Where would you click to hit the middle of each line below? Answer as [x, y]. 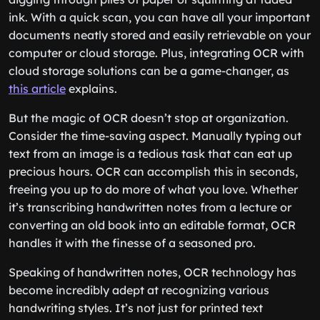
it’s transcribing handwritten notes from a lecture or [150, 207]
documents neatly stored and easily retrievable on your [160, 35]
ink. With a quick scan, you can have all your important [159, 17]
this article [37, 89]
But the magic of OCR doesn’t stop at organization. [149, 118]
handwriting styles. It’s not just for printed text [136, 308]
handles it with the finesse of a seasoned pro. [132, 243]
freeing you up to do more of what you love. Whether [153, 189]
